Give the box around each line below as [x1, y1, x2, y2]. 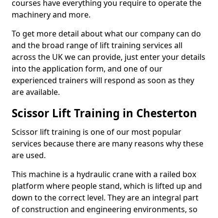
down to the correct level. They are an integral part [12, 192, 199, 203]
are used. [12, 150, 46, 161]
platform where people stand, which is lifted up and [12, 181, 202, 192]
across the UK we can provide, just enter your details [12, 52, 205, 63]
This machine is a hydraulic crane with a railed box [12, 169, 196, 180]
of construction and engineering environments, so [12, 204, 198, 215]
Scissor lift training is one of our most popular [12, 127, 182, 138]
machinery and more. [12, 9, 91, 20]
